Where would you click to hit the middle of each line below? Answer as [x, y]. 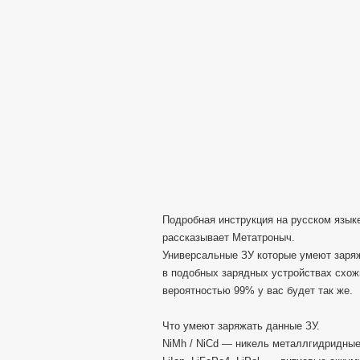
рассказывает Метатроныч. [229, 237]
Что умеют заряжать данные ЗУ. [241, 326]
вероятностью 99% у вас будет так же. [258, 290]
